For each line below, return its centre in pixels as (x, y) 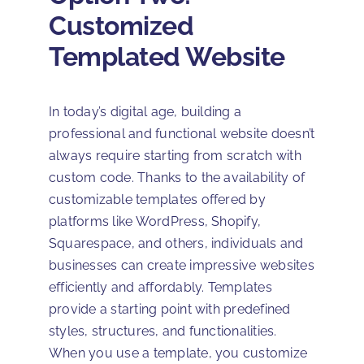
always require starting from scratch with (175, 156)
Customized (121, 26)
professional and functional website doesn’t (182, 134)
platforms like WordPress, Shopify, (155, 222)
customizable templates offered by (157, 200)
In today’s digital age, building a (145, 112)
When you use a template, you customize (178, 353)
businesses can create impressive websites (182, 266)
